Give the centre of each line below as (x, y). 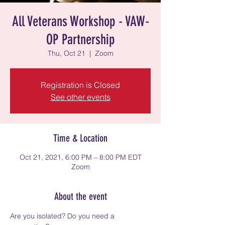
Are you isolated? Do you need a (63, 216)
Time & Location (80, 138)
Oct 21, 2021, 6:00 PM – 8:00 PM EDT (80, 157)
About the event (80, 196)
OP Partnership (80, 39)
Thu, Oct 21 (66, 53)
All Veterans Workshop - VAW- (80, 21)
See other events (80, 97)
